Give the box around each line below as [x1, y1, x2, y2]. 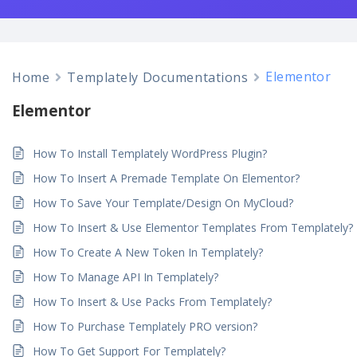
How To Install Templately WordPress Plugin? [33, 145, 268, 161]
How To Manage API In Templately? [33, 269, 219, 284]
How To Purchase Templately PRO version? [33, 318, 258, 334]
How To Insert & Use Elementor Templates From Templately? [33, 219, 354, 235]
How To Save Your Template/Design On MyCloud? [33, 194, 294, 210]
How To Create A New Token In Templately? [33, 244, 264, 260]
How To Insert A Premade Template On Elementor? [33, 170, 300, 186]
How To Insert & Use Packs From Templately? [33, 293, 273, 309]
